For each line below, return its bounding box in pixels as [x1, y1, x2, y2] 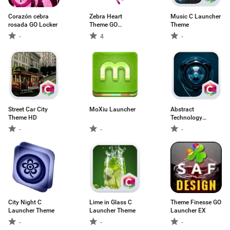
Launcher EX [170, 207, 206, 214]
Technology [170, 114, 202, 121]
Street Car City [8, 106, 48, 113]
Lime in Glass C [89, 199, 132, 206]
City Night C [8, 199, 42, 206]
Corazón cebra [8, 13, 49, 20]
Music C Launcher [170, 13, 221, 20]
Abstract [170, 106, 194, 113]
